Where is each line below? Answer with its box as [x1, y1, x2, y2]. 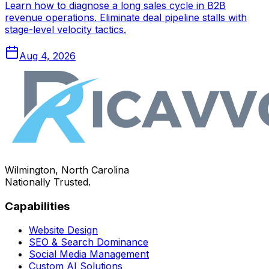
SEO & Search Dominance [29, 236, 148, 249]
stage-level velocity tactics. [5, 23, 126, 35]
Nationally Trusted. [5, 175, 91, 188]
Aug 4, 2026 [19, 49, 76, 62]
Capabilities [5, 199, 70, 213]
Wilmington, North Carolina [5, 163, 129, 176]
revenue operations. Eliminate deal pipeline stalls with [5, 11, 247, 23]
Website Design [29, 224, 98, 237]
